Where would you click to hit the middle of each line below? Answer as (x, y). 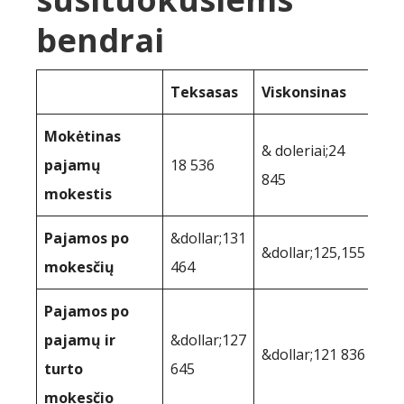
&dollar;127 (208, 340)
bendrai (100, 40)
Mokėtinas (83, 136)
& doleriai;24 (303, 150)
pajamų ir (80, 340)
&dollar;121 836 (313, 354)
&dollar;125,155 (313, 252)
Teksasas (204, 92)
